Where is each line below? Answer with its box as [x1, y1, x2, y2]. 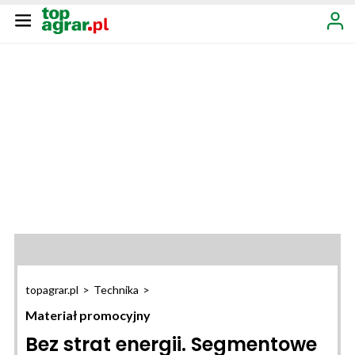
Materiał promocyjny [25, 307, 151, 323]
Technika [94, 283, 139, 296]
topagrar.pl [25, 283, 78, 296]
